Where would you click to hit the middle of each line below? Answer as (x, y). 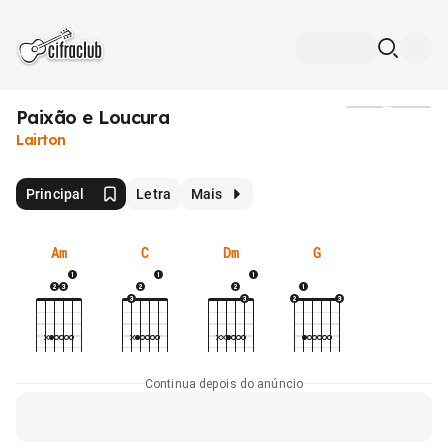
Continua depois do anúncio (224, 383)
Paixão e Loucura (93, 117)
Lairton (41, 140)
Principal (55, 193)
